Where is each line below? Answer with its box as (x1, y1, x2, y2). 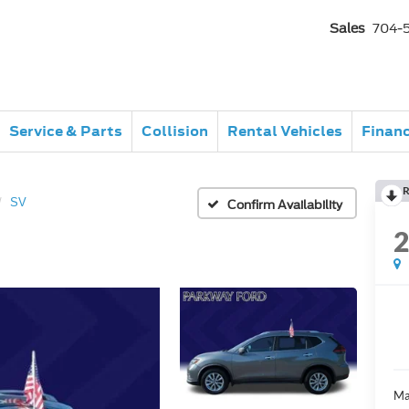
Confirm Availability (227, 197, 342, 212)
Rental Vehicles (227, 121, 342, 141)
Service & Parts (9, 121, 122, 141)
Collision (142, 121, 208, 141)
